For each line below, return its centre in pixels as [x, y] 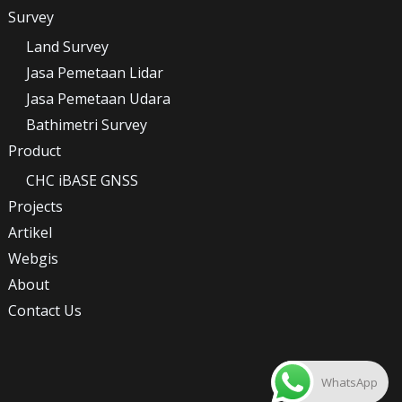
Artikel [31, 232]
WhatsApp [350, 382]
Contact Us [45, 310]
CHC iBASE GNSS [83, 180]
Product [35, 150]
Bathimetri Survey [87, 124]
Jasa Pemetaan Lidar [95, 72]
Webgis [34, 258]
